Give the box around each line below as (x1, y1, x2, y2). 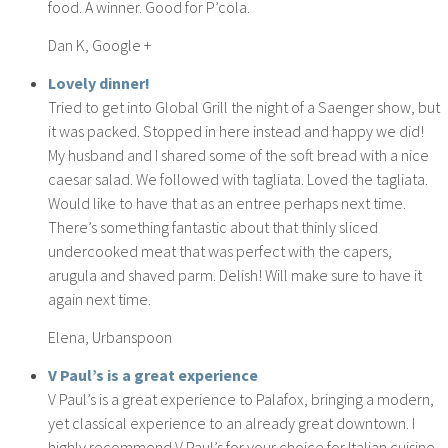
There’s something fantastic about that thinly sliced (48, 216, 378, 237)
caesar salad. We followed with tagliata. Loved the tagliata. (48, 168, 428, 189)
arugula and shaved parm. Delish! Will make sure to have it (48, 264, 422, 285)
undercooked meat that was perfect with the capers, (48, 240, 392, 261)
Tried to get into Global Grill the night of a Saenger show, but (48, 96, 440, 117)
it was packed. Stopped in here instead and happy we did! (48, 120, 424, 141)
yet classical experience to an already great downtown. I (48, 412, 415, 433)
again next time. (48, 288, 151, 309)
